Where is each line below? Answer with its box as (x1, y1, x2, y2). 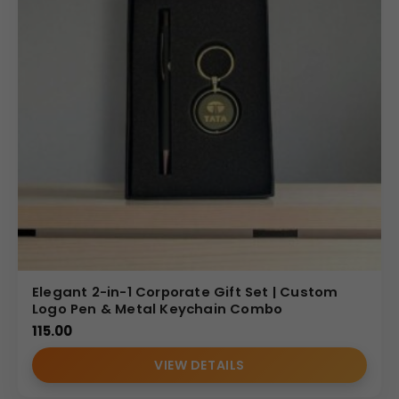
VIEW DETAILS (154, 355, 245, 374)
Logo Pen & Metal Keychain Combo (32, 298, 283, 318)
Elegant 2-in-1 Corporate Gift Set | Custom (32, 281, 338, 301)
